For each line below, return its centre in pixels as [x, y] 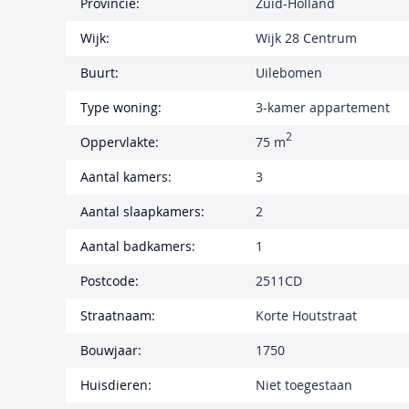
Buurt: [100, 73]
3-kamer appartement [323, 108]
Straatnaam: [118, 316]
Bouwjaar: [111, 351]
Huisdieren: [116, 385]
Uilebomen [289, 73]
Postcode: [110, 281]
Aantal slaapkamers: [142, 212]
